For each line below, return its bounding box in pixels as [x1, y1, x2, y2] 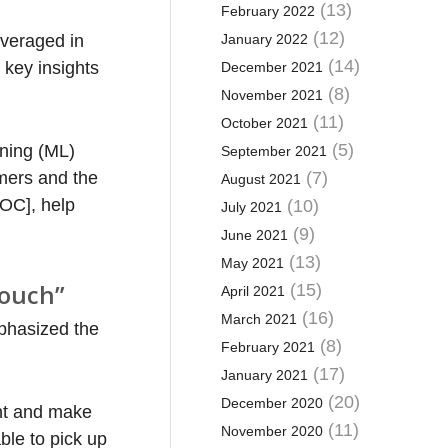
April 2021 [220, 283, 285, 299]
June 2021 [220, 227, 288, 243]
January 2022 [220, 31, 308, 47]
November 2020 [220, 423, 323, 439]
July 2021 [220, 199, 282, 215]
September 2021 [220, 143, 327, 159]
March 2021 [220, 311, 297, 327]
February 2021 [220, 339, 315, 355]
